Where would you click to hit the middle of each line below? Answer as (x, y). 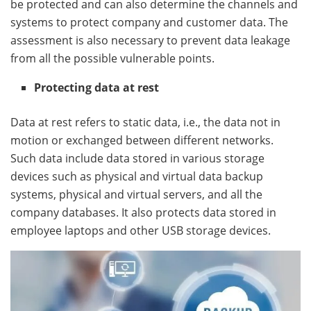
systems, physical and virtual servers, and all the (136, 194)
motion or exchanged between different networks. (142, 140)
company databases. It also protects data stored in (143, 212)
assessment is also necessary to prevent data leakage (150, 40)
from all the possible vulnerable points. (115, 58)
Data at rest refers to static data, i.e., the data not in (145, 122)
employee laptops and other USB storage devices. (142, 230)
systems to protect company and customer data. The (149, 22)
